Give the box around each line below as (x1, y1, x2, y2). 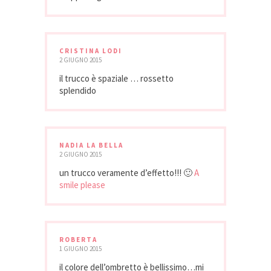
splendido (59, 84, 96, 96)
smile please (59, 178, 105, 191)
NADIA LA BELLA (59, 140, 123, 149)
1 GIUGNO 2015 (59, 244, 102, 253)
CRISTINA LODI (59, 46, 122, 55)
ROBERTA (59, 235, 97, 244)
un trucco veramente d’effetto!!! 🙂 (59, 166, 194, 178)
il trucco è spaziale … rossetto (59, 72, 174, 84)
